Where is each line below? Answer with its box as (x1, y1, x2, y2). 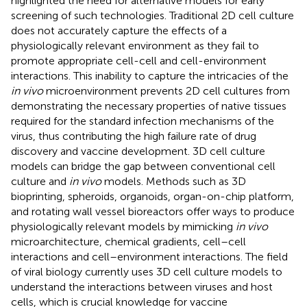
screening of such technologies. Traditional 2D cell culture (11, 8, 294, 22)
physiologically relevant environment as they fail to (11, 38, 259, 52)
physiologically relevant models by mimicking (11, 219, 236, 233)
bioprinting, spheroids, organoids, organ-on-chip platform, (11, 189, 294, 203)
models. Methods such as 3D (101, 174, 246, 188)
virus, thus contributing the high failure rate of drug (11, 129, 256, 143)
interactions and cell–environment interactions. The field (11, 249, 288, 263)
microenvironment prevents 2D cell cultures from (43, 84, 290, 97)
